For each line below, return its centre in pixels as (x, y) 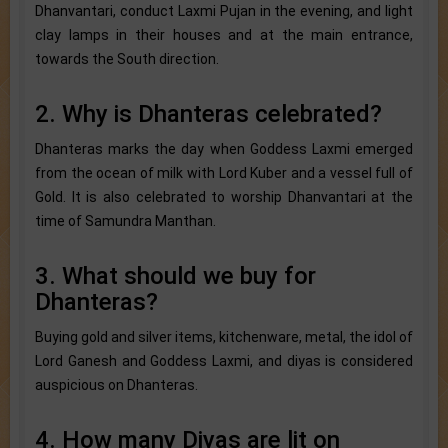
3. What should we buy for (175, 275)
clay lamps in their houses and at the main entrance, (224, 34)
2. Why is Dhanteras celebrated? (208, 113)
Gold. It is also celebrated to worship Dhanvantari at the (224, 196)
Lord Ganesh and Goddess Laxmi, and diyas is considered (224, 360)
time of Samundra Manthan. (125, 220)
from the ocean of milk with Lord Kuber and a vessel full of (224, 172)
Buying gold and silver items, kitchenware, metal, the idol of (224, 336)
